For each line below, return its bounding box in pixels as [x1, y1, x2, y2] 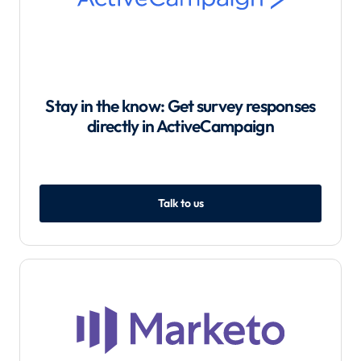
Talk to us [157, 195, 204, 210]
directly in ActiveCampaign [87, 114, 274, 136]
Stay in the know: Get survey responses [45, 94, 316, 116]
